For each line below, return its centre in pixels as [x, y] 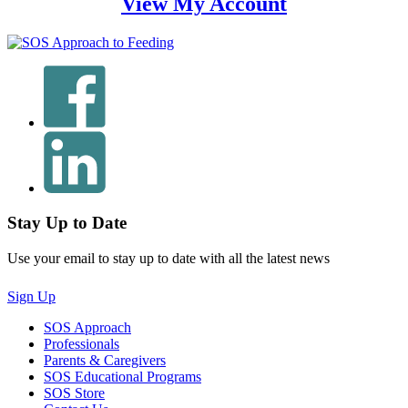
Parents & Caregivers [105, 361]
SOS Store [74, 393]
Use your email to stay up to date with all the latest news [168, 259]
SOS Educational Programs [122, 377]
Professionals [82, 344]
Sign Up [31, 297]
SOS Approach [87, 328]
